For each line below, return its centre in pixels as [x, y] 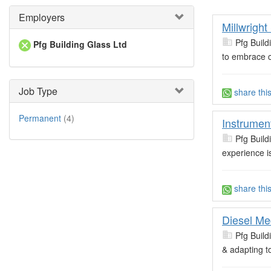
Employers [42, 17]
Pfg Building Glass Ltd [80, 44]
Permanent [40, 118]
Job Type [38, 91]
